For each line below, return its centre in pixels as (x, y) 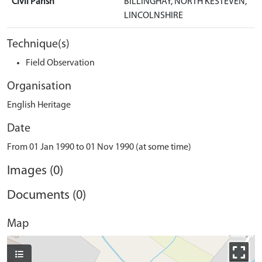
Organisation (39, 87)
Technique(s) (38, 44)
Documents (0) (46, 196)
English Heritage (39, 105)
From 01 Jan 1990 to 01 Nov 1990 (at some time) (99, 147)
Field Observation (60, 63)
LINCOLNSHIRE (154, 16)
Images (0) (35, 171)
